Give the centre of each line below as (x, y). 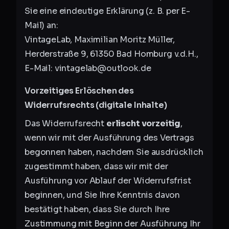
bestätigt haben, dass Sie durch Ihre (97, 209)
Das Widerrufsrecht (65, 123)
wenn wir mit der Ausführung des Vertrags (109, 138)
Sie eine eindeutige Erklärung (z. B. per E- (108, 11)
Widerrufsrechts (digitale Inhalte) (96, 105)
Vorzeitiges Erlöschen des (79, 91)
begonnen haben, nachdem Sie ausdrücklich (114, 152)
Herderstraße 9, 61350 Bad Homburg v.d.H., (111, 54)
